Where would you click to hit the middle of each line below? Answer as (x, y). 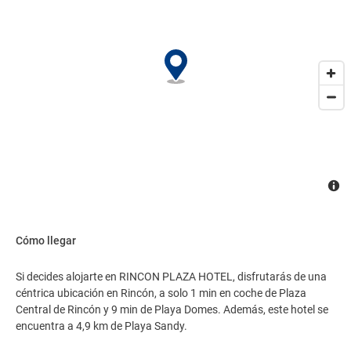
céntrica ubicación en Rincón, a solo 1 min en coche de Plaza (161, 293)
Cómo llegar (46, 241)
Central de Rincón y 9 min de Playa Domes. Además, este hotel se (172, 309)
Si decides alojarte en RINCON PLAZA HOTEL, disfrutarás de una (171, 277)
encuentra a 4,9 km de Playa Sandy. (101, 326)
